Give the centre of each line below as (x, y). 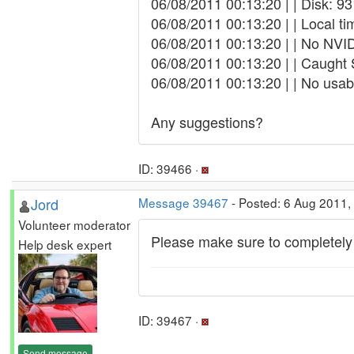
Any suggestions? (207, 122)
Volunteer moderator (74, 224)
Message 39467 (183, 202)
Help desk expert (65, 244)
